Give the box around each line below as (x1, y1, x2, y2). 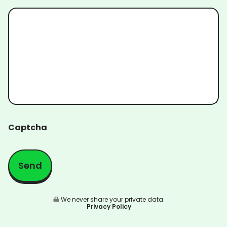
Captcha (8, 122, 47, 134)
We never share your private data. (59, 195, 165, 204)
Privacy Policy (87, 202, 131, 211)
